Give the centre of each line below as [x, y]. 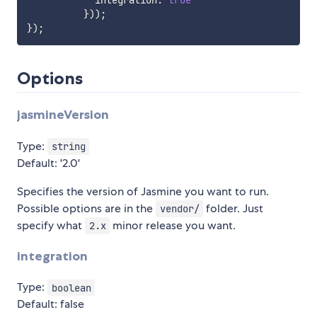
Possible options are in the [86, 208]
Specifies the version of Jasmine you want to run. [143, 191]
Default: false [51, 304]
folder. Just [234, 208]
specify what [51, 225]
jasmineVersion [63, 115]
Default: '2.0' [48, 163]
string [68, 146]
